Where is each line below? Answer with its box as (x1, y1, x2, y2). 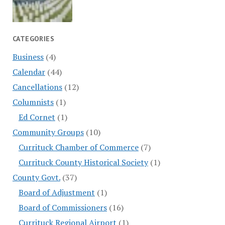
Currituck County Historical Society (18, 157, 148, 168)
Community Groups (12, 127, 84, 138)
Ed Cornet (18, 111, 55, 123)
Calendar (12, 66, 45, 78)
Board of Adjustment (18, 187, 95, 198)
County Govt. (12, 172, 60, 183)
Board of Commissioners (18, 202, 107, 213)
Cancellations (12, 81, 62, 93)
